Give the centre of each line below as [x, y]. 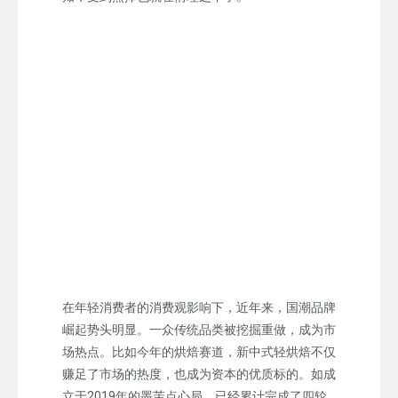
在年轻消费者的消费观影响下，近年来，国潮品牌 [199, 307]
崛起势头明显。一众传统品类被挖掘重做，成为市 [199, 329]
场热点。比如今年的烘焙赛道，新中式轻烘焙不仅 [199, 351]
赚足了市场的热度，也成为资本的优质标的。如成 [199, 374]
